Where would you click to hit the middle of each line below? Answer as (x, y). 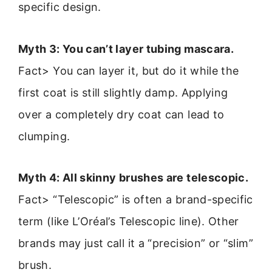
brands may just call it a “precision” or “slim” (136, 243)
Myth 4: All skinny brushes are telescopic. (134, 177)
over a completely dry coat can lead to (121, 114)
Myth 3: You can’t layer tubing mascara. (126, 49)
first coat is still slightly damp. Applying (123, 92)
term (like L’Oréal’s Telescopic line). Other (129, 221)
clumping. (44, 136)
